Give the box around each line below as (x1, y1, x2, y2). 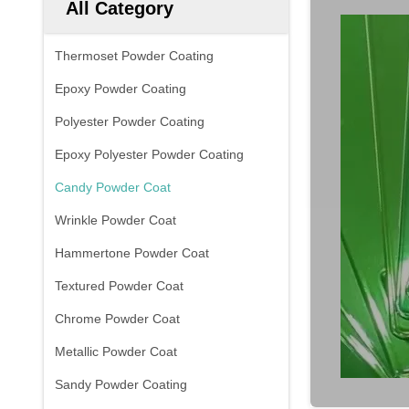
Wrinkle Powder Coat (55, 213, 176, 227)
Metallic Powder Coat (55, 344, 177, 359)
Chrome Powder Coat (55, 311, 180, 326)
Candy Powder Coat (55, 180, 171, 194)
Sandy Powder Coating (55, 377, 187, 392)
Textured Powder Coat (55, 278, 184, 293)
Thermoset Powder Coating (55, 48, 214, 63)
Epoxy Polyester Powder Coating (55, 147, 244, 162)
